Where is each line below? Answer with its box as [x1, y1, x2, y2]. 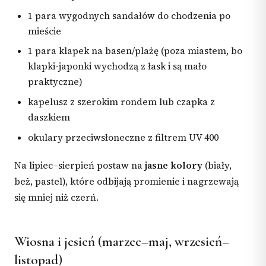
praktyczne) [28, 75, 83, 88]
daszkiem [28, 111, 71, 124]
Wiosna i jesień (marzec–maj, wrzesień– [14, 233, 229, 250]
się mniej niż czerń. [14, 191, 99, 204]
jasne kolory [145, 159, 202, 172]
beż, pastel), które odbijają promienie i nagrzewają [14, 175, 239, 188]
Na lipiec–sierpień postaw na [14, 159, 145, 172]
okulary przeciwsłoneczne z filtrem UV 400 [28, 131, 219, 144]
